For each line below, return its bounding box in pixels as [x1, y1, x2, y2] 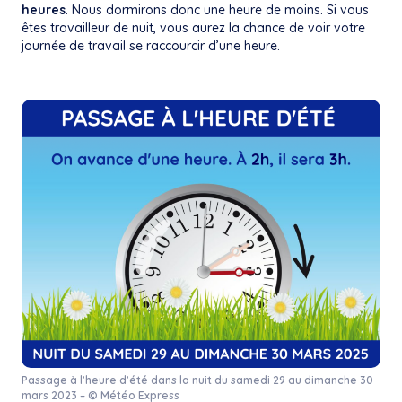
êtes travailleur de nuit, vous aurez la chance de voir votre [22, 20, 365, 37]
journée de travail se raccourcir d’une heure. [22, 38, 280, 55]
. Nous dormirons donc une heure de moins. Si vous [66, 2, 369, 19]
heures [22, 2, 66, 19]
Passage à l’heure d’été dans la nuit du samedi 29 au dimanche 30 [22, 373, 373, 388]
